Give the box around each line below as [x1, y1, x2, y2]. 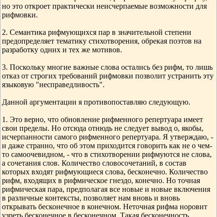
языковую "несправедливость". [2, 80, 105, 89]
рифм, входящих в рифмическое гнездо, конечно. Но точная [2, 176, 200, 185]
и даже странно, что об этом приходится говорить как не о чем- [2, 141, 212, 150]
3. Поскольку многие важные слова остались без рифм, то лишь [2, 63, 213, 71]
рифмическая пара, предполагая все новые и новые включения [2, 185, 210, 193]
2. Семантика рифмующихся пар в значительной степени [2, 28, 191, 36]
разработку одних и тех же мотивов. [2, 46, 122, 54]
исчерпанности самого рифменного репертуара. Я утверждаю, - [2, 133, 213, 141]
